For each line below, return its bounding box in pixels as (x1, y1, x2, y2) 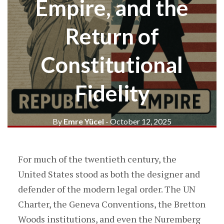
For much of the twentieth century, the (17, 153, 176, 165)
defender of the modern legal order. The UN (17, 183, 195, 195)
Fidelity (74, 80, 149, 106)
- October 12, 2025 (105, 116, 171, 126)
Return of (65, 23, 159, 49)
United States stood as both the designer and (17, 168, 200, 180)
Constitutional (41, 51, 183, 77)
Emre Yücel (62, 116, 104, 126)
